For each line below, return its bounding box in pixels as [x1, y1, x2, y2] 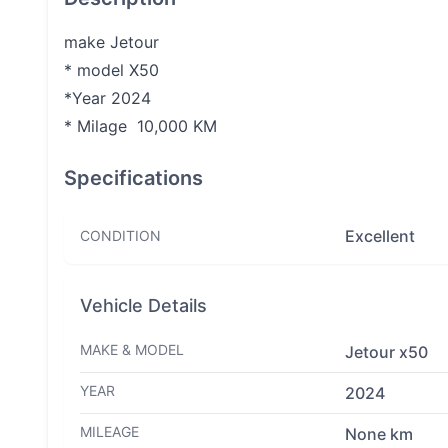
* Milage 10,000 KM [64, 116, 217, 136]
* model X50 [64, 60, 159, 80]
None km [344, 424, 413, 444]
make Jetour [64, 32, 159, 52]
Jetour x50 [344, 342, 428, 362]
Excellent [344, 226, 415, 246]
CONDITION [80, 227, 161, 244]
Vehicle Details [80, 295, 207, 316]
